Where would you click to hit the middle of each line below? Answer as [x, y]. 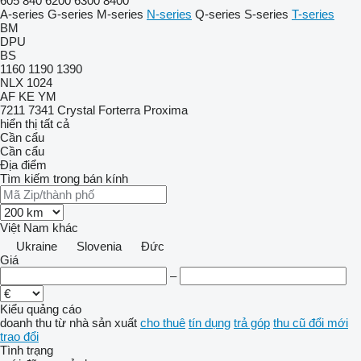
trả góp [252, 323]
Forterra [119, 110]
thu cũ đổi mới [311, 323]
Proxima [166, 110]
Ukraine [37, 246]
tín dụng [210, 323]
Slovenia [99, 246]
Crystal [76, 110]
